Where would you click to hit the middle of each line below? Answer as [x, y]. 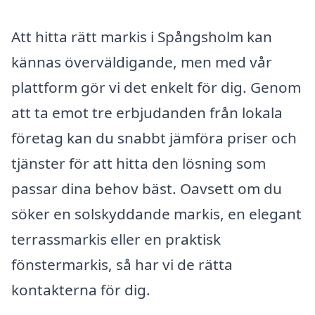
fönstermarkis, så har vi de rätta [122, 265]
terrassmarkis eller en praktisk [116, 239]
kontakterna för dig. [81, 290]
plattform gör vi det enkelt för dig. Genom [156, 88]
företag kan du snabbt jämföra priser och [154, 138]
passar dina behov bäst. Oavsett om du [147, 189]
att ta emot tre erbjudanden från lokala [147, 113]
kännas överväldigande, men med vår [142, 62]
